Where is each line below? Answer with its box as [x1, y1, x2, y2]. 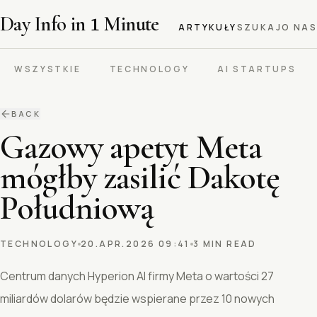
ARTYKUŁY [178, 21, 237, 33]
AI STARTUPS [217, 63, 296, 75]
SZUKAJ [236, 21, 282, 33]
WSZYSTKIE [14, 63, 81, 75]
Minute [99, 11, 159, 36]
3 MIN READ [192, 238, 257, 250]
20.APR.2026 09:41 [81, 238, 190, 250]
